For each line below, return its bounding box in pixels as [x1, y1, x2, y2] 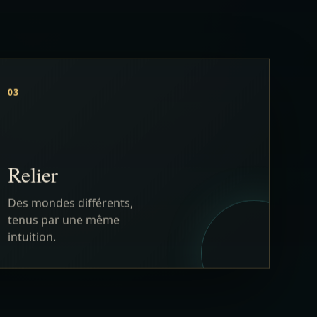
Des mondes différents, [7, 74, 133, 90]
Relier [7, 39, 58, 67]
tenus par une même [7, 91, 120, 107]
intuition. [7, 108, 56, 124]
